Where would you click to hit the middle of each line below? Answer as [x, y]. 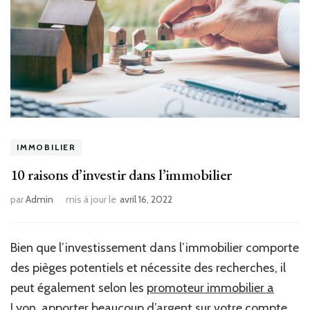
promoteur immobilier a [210, 288]
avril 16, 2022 [146, 200]
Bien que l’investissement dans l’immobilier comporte [155, 248]
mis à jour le [91, 200]
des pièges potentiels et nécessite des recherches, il [148, 268]
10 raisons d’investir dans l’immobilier [121, 175]
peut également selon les [79, 288]
